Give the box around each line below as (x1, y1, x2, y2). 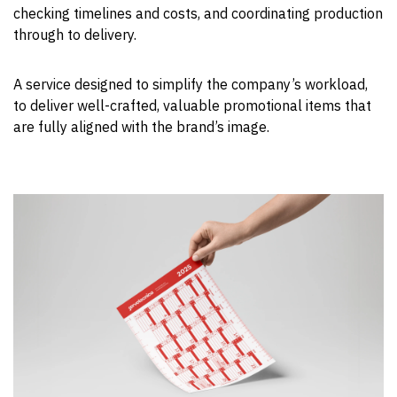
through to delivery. (13, 26, 136, 44)
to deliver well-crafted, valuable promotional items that (13, 97, 371, 115)
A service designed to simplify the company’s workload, (13, 75, 368, 94)
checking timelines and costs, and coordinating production (13, 4, 383, 23)
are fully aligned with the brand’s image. (13, 118, 269, 136)
